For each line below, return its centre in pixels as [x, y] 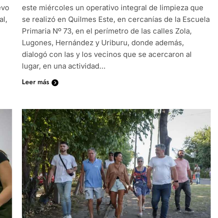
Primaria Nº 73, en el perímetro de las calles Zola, [107, 31]
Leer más [35, 82]
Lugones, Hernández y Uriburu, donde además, [103, 42]
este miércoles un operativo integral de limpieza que [112, 7]
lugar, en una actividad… [64, 66]
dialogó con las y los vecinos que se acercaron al [107, 54]
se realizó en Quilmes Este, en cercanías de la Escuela [116, 19]
